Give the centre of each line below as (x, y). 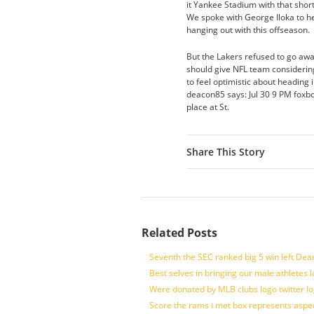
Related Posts (179, 233)
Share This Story (226, 152)
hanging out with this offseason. (248, 30)
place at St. (208, 107)
